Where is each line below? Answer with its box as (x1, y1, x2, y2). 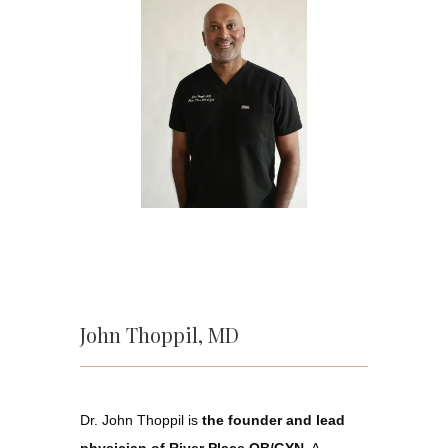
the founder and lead (202, 412, 345, 428)
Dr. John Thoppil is (80, 412, 202, 428)
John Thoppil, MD (80, 321, 239, 348)
